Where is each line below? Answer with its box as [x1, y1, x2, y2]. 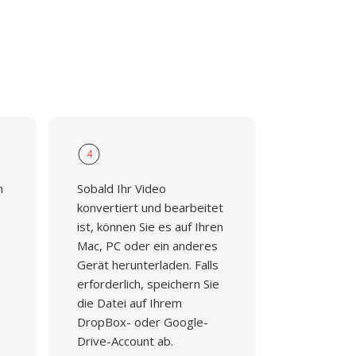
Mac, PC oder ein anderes [76, 238, 218, 253]
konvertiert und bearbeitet [76, 199, 223, 215]
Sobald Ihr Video [76, 180, 166, 196]
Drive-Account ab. [76, 333, 173, 349]
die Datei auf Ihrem [76, 295, 182, 311]
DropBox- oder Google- [76, 314, 208, 330]
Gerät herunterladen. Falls [76, 257, 219, 273]
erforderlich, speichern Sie [76, 276, 219, 292]
